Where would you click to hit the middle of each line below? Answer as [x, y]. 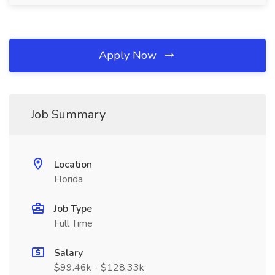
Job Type [73, 209]
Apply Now [129, 55]
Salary [68, 253]
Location [73, 165]
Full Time [73, 223]
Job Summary [68, 114]
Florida [68, 179]
